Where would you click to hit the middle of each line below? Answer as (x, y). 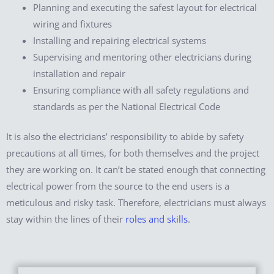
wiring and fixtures (72, 24)
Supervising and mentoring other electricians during (142, 57)
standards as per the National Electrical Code (126, 107)
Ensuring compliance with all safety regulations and (141, 90)
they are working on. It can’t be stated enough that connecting (136, 169)
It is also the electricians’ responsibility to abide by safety (125, 136)
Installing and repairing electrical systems (119, 41)
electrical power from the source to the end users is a (118, 186)
